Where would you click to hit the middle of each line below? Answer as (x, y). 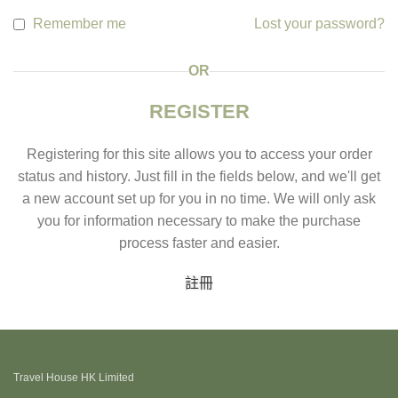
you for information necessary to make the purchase (199, 221)
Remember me (80, 24)
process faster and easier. (199, 243)
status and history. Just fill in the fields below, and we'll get (199, 177)
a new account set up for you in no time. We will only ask (199, 199)
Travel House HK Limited (74, 378)
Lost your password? (319, 24)
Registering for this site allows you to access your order (199, 155)
